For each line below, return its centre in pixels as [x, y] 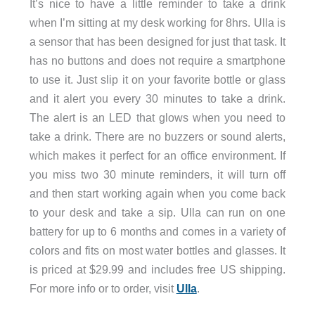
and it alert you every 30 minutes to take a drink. [157, 98]
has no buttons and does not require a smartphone [157, 60]
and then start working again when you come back [157, 193]
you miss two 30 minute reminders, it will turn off [157, 174]
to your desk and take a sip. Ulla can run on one [157, 212]
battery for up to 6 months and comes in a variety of [157, 231]
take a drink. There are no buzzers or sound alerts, [157, 136]
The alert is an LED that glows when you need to [157, 117]
